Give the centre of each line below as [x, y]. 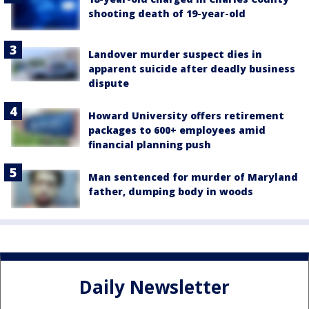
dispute [109, 83]
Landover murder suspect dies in [175, 54]
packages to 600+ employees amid [177, 130]
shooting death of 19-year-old [167, 13]
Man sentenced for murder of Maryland [193, 177]
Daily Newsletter [154, 287]
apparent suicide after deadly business [192, 69]
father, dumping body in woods [171, 192]
